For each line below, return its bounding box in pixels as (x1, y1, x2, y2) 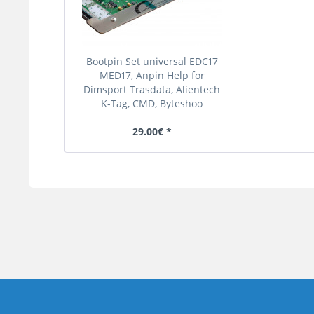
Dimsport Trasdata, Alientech (83, 83, 221, 97)
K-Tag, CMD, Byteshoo (101, 97, 203, 111)
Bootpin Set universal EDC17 (86, 55, 218, 69)
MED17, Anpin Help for (99, 69, 205, 83)
